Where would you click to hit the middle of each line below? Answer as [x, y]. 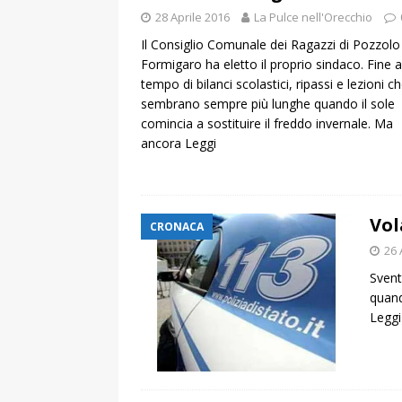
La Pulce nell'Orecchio [313, 17]
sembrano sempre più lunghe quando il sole [268, 104]
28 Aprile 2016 [192, 17]
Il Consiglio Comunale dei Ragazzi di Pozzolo [271, 45]
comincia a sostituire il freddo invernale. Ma [267, 124]
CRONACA [177, 227]
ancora [163, 144]
